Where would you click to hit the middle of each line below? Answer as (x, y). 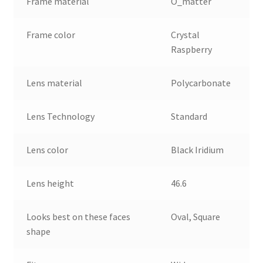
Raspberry (192, 49)
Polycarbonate (201, 82)
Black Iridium (198, 149)
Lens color (48, 149)
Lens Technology (61, 116)
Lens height (50, 183)
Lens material (55, 82)
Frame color (51, 34)
